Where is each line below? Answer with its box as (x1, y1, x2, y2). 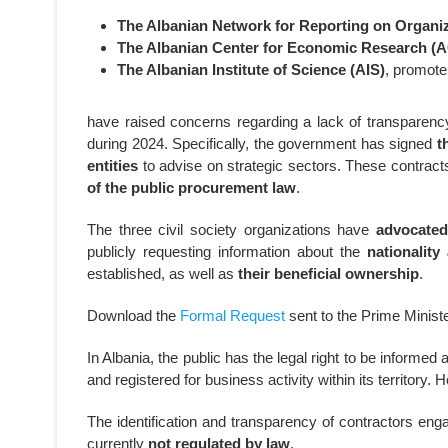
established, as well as (87, 265, 238, 282)
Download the (87, 307, 180, 324)
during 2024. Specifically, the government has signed (87, 135, 437, 152)
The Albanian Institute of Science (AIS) (117, 61, 385, 78)
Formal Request (180, 307, 285, 324)
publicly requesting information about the (87, 243, 368, 260)
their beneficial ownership (238, 265, 419, 282)
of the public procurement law (87, 179, 296, 196)
